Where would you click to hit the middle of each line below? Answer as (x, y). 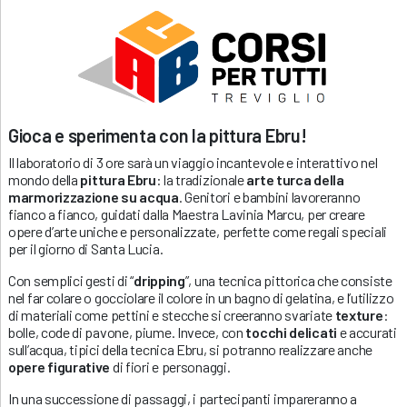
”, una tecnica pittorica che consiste (288, 280)
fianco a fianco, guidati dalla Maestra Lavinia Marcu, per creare (187, 213)
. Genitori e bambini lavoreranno (269, 196)
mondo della (45, 179)
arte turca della (295, 179)
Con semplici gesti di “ (71, 280)
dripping (159, 280)
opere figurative (60, 366)
